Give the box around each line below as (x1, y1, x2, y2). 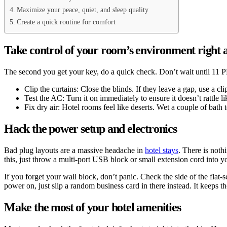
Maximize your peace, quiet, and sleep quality (16, 6, 148, 14)
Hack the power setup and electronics (4, 122, 177, 135)
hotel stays (145, 145, 178, 155)
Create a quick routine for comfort (16, 18, 116, 26)
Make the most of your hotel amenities (4, 200, 181, 214)
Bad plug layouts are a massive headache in (4, 145, 145, 155)
